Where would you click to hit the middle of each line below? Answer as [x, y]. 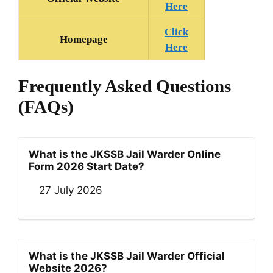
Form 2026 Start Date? [87, 167]
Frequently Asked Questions [125, 86]
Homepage [83, 39]
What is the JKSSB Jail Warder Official [127, 256]
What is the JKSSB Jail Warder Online [125, 154]
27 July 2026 [71, 190]
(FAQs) [46, 107]
